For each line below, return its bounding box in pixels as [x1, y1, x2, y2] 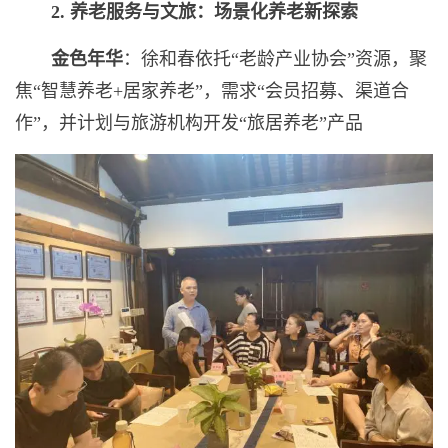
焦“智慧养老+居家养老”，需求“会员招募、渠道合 [15, 80, 409, 101]
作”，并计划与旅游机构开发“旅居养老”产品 [15, 112, 363, 133]
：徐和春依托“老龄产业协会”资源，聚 [123, 48, 427, 69]
